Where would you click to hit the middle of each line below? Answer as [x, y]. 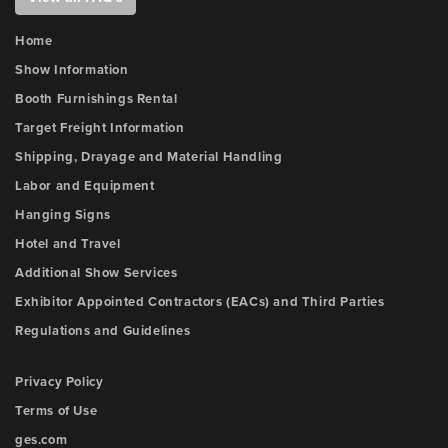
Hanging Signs [63, 215]
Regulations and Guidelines [103, 331]
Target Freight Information [100, 128]
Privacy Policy [59, 382]
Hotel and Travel [68, 244]
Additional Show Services [96, 273]
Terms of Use [56, 411]
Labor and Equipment [85, 186]
